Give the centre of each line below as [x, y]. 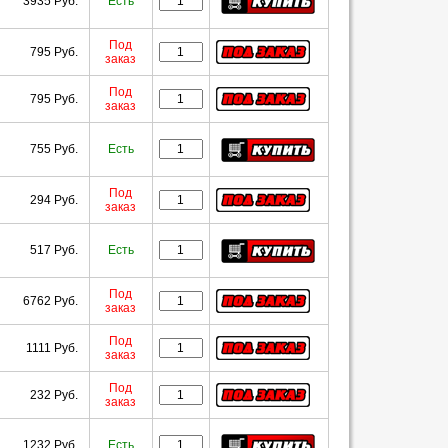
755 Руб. [53, 149]
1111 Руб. [51, 348]
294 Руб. [53, 200]
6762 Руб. [50, 301]
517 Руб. [53, 250]
